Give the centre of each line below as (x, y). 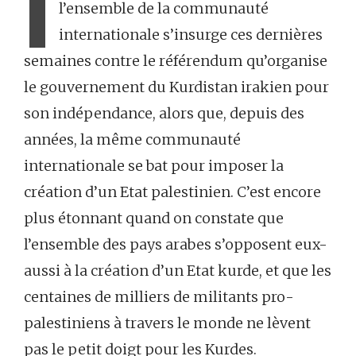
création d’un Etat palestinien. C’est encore (172, 192)
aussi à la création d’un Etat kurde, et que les (178, 271)
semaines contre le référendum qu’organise (176, 61)
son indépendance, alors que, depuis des (164, 114)
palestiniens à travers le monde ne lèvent (167, 323)
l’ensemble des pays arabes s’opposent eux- (176, 245)
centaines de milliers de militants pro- (159, 297)
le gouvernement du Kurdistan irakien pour (176, 87)
